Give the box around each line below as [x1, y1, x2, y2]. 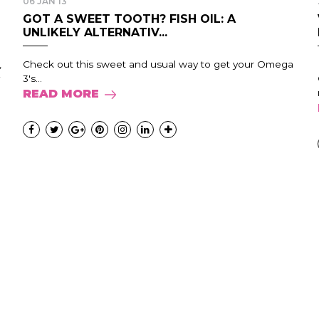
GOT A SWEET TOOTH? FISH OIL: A [23, 12, 236, 26]
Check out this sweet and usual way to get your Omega [23, 58, 294, 70]
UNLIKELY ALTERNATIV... [23, 26, 168, 39]
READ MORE [23, 87, 100, 100]
